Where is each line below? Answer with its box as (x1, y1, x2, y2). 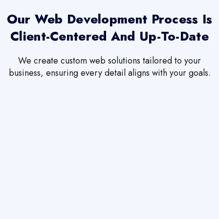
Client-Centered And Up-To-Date (10, 27, 209, 46)
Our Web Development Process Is (6, 10, 213, 29)
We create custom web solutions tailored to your (18, 54, 201, 67)
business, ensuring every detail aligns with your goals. (8, 66, 211, 80)
